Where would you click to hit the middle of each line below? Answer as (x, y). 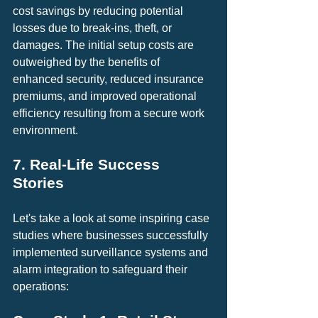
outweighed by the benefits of (88, 62)
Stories (38, 182)
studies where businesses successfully (112, 235)
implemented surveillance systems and (112, 252)
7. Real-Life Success (88, 164)
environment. (45, 130)
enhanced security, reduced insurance (110, 79)
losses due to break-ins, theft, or (94, 28)
